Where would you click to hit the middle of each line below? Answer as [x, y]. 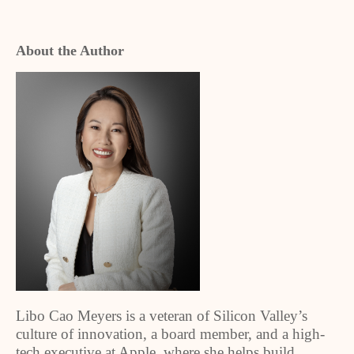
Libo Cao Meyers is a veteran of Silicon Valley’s [162, 316]
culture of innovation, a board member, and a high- [170, 334]
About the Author [70, 51]
